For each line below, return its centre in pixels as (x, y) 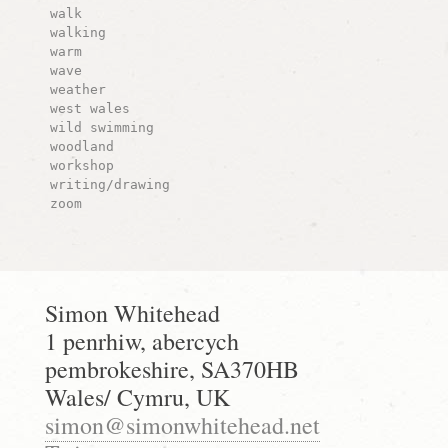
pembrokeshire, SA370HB (171, 368)
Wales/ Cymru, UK (137, 396)
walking (77, 32)
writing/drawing (109, 184)
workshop (81, 165)
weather (77, 89)
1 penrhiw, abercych (141, 340)
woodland (81, 146)
